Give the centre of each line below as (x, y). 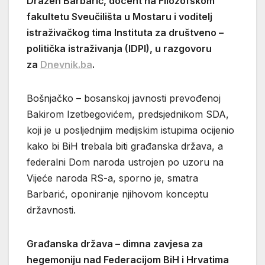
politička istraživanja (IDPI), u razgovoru (119, 49)
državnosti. (51, 210)
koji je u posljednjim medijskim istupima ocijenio (130, 130)
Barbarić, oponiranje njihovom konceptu (117, 194)
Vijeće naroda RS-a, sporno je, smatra (112, 178)
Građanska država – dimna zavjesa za (115, 244)
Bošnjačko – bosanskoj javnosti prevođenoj (124, 98)
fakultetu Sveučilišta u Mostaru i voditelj (119, 17)
